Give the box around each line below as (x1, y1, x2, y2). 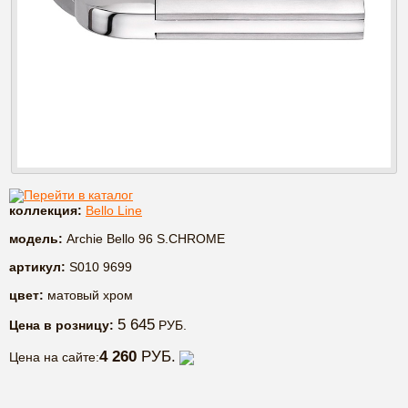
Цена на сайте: (9, 350, 99, 365)
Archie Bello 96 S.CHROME (63, 231, 225, 247)
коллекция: (9, 203, 82, 219)
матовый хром (44, 288, 133, 303)
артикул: (9, 260, 66, 275)
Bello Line (86, 203, 142, 219)
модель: (9, 231, 63, 247)
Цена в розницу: (9, 318, 114, 333)
